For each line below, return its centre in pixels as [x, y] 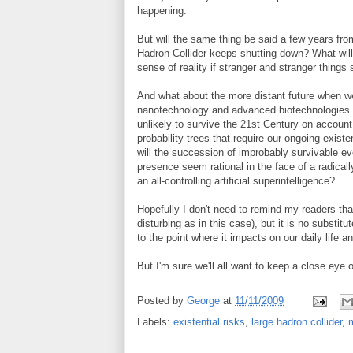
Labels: [155, 322]
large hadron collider [297, 322]
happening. [162, 11]
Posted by [162, 301]
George [203, 301]
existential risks [209, 322]
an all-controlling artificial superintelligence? [236, 181]
